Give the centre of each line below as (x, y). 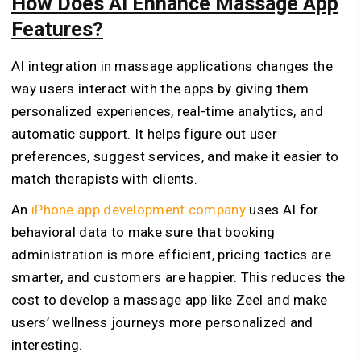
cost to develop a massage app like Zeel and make (170, 300)
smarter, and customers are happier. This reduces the (178, 278)
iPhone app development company (138, 210)
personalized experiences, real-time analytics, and (167, 112)
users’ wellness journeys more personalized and (162, 323)
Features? (57, 30)
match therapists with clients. (105, 179)
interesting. (47, 345)
